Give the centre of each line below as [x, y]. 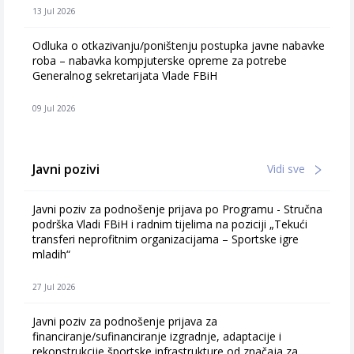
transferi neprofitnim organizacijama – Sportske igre [166, 239]
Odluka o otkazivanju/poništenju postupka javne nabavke [179, 45]
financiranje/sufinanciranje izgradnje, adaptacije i [157, 336]
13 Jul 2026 [54, 11]
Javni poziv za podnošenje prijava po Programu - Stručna [177, 209]
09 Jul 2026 [54, 108]
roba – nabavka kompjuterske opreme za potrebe [160, 60]
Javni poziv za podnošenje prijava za [125, 321]
